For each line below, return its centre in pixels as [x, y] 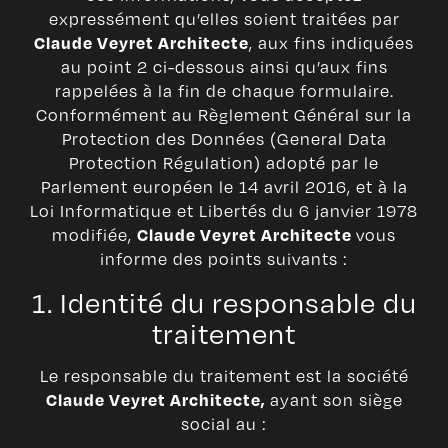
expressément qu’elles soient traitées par [224, 19]
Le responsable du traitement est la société [224, 376]
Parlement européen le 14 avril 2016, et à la [224, 187]
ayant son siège [336, 400]
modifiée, [94, 235]
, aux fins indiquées [331, 43]
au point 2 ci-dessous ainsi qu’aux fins [224, 67]
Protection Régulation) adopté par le [224, 163]
